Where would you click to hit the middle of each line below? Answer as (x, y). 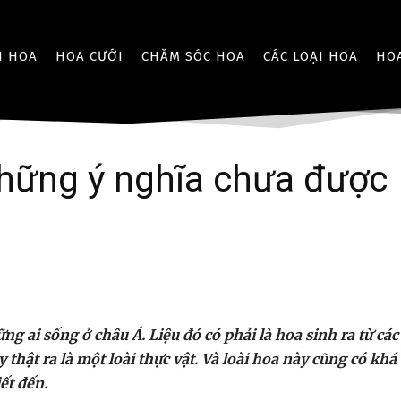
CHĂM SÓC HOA (193, 56)
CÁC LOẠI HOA (311, 56)
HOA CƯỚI (90, 56)
